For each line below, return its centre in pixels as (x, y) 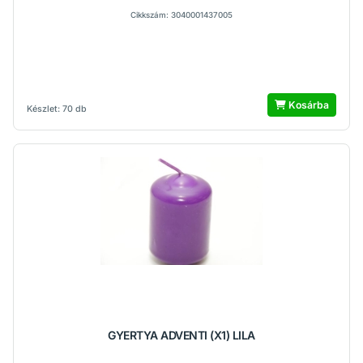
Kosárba (307, 105)
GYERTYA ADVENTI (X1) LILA (181, 335)
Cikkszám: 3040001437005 (181, 15)
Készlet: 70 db (57, 109)
